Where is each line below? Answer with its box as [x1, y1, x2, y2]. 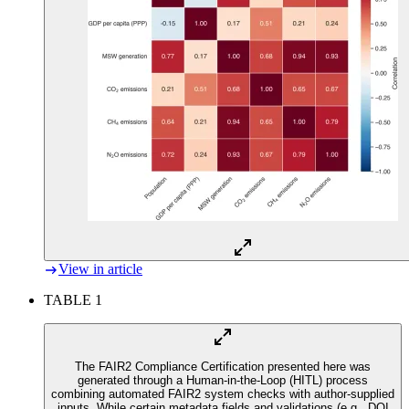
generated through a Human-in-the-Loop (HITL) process [78, 373, 368, 388]
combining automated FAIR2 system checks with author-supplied [51, 387, 394, 402]
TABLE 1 [44, 292, 102, 308]
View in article [58, 260, 142, 277]
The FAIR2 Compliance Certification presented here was [75, 360, 371, 374]
